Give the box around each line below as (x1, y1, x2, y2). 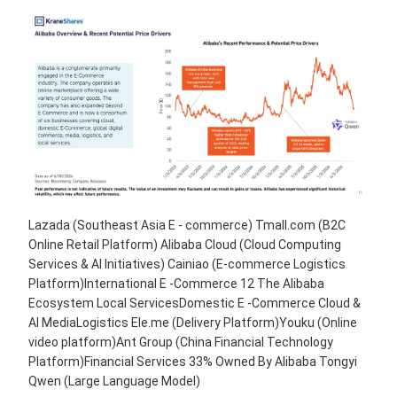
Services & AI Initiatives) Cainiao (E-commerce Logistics (28, 256, 346, 271)
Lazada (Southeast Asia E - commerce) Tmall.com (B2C (28, 217, 346, 232)
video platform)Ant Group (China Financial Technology (28, 334, 333, 349)
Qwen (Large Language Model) (28, 373, 200, 388)
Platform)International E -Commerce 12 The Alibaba (28, 276, 324, 291)
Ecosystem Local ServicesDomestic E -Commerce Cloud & (28, 295, 361, 310)
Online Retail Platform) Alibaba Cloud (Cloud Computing (28, 237, 341, 252)
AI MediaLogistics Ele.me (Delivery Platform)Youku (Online (28, 315, 357, 330)
